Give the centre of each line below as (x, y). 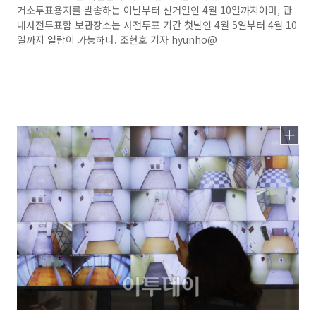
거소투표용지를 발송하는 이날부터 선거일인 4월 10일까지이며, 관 (154, 10)
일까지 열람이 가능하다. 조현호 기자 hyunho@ (117, 39)
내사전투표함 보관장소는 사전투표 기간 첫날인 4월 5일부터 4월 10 (157, 25)
